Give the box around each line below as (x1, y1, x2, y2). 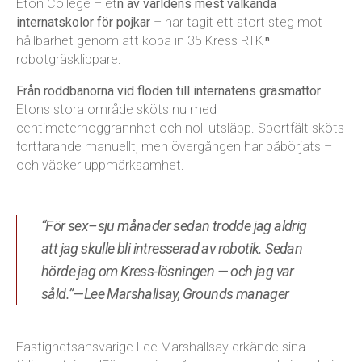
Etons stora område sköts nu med (16, 101, 217, 117)
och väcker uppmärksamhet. (16, 157, 184, 173)
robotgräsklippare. (16, 51, 121, 67)
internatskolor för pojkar (16, 14, 150, 30)
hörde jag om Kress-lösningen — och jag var (41, 262, 294, 280)
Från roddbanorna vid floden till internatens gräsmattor (16, 82, 321, 99)
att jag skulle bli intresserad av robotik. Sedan (41, 239, 303, 257)
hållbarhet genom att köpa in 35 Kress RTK (16, 32, 263, 48)
